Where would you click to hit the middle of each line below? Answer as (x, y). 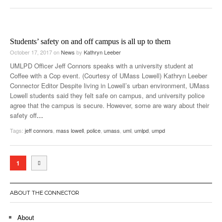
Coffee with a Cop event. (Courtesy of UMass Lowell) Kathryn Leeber (109, 75)
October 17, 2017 (32, 52)
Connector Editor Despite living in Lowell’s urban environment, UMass (110, 85)
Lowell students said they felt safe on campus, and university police (107, 95)
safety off (23, 115)
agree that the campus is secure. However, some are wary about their (110, 105)
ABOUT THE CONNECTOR (45, 193)
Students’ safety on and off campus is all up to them (90, 41)
